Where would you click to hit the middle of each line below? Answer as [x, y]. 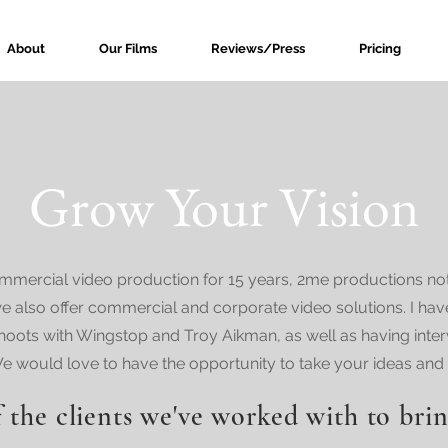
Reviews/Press [258, 48]
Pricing [380, 48]
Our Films [128, 48]
